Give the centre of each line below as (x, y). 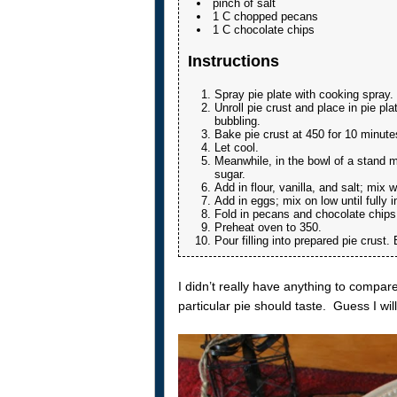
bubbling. (237, 121)
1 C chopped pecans (265, 17)
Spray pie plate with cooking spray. (304, 94)
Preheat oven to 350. (268, 227)
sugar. (230, 174)
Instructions (233, 62)
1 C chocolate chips (263, 30)
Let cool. (236, 147)
